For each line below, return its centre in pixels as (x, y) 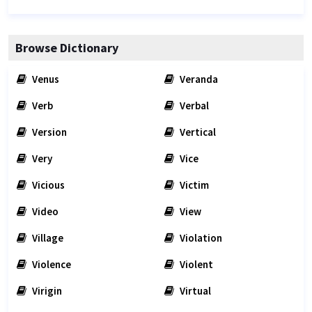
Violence (50, 264)
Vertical (197, 132)
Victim (193, 185)
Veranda (198, 79)
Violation (200, 238)
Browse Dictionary (67, 48)
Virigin (46, 291)
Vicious (47, 185)
